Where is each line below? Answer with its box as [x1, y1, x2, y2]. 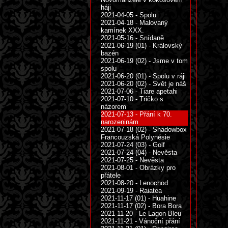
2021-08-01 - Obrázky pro [101, 164, 176, 172]
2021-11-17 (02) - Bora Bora [101, 202, 182, 210]
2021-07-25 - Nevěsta [101, 156, 164, 164]
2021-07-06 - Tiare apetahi [101, 88, 178, 95]
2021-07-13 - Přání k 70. [101, 110, 172, 118]
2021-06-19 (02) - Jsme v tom [101, 57, 188, 65]
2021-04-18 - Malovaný [101, 19, 168, 26]
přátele [101, 172, 121, 179]
